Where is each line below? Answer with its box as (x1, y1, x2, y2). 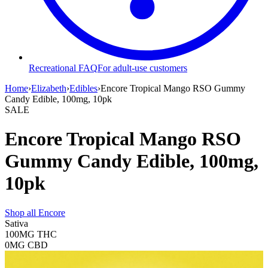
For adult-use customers (98, 62, 187, 73)
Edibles (69, 83, 98, 93)
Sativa (5, 218, 28, 229)
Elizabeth (31, 83, 66, 93)
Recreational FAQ (29, 62, 98, 73)
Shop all (5, 207, 38, 218)
